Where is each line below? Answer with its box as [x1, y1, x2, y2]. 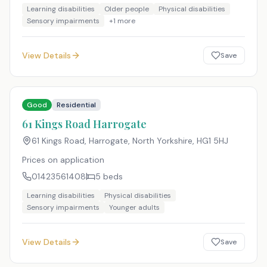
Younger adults [109, 203, 160, 212]
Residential [57, 100, 96, 110]
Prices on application [22, 154, 104, 165]
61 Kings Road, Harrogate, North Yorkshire [32, 135, 193, 146]
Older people [104, 4, 149, 14]
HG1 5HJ [197, 135, 228, 146]
